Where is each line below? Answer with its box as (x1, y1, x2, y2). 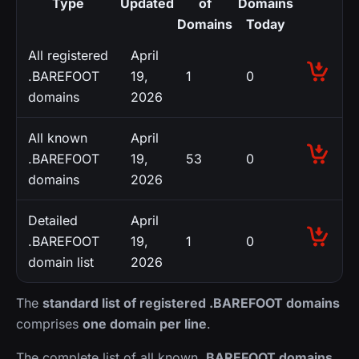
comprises (16, 315, 83, 332)
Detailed (28, 212, 78, 228)
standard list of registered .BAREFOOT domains (42, 294, 340, 311)
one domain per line (83, 315, 207, 332)
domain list (28, 253, 94, 270)
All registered (28, 46, 108, 63)
